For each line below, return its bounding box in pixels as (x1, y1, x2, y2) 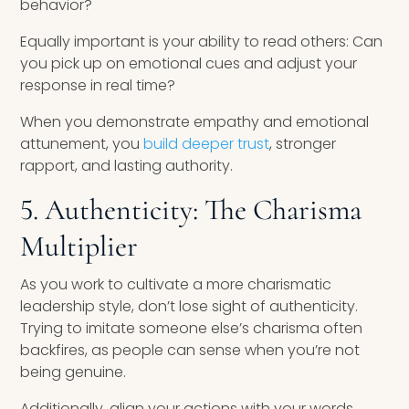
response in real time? (20, 75, 176, 97)
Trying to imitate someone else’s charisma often (20, 318, 363, 340)
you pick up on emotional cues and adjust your (20, 53, 358, 75)
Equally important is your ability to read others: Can (20, 31, 383, 53)
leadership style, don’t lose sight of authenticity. (20, 296, 359, 318)
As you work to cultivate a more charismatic (20, 274, 332, 296)
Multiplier (20, 228, 139, 265)
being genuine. (20, 362, 127, 383)
